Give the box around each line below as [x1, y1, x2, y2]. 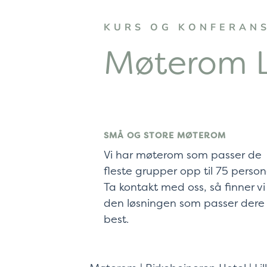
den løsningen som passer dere [104, 195, 265, 210]
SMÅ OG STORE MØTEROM [104, 129, 226, 141]
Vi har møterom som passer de [104, 147, 262, 162]
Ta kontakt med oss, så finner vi [104, 179, 266, 194]
